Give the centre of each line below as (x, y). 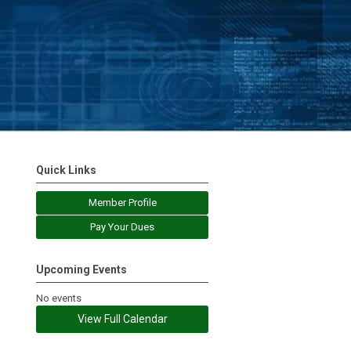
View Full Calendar (122, 319)
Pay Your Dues (122, 227)
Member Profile (122, 203)
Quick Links (66, 170)
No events (59, 298)
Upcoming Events (81, 270)
